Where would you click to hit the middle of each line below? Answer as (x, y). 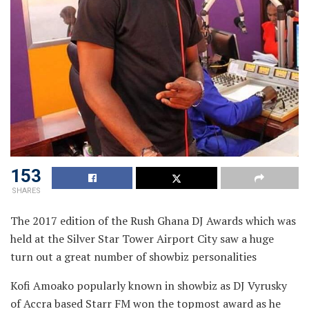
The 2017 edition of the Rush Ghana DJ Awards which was (153, 221)
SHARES (26, 191)
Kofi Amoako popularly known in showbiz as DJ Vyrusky (149, 286)
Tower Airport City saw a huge (198, 239)
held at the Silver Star (66, 239)
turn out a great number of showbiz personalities (133, 257)
